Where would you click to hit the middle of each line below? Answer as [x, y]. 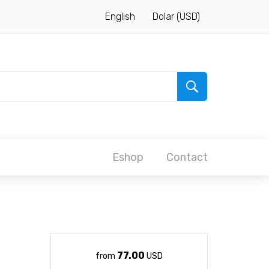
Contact [187, 157]
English [120, 17]
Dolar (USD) [176, 17]
